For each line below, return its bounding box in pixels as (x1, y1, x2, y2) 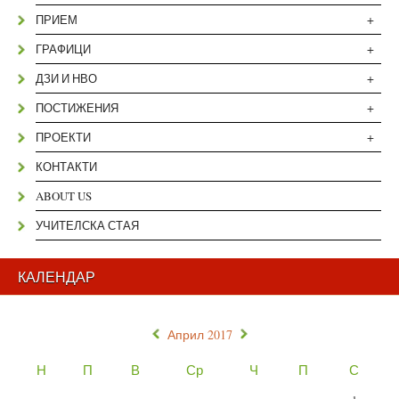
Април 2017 (167, 326, 232, 343)
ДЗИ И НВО (36, 70, 97, 86)
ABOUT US (36, 188, 92, 204)
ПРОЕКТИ (36, 129, 91, 145)
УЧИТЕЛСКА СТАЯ (36, 217, 139, 233)
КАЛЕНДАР (18, 267, 95, 286)
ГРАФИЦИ (36, 41, 91, 57)
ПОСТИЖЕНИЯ (36, 100, 118, 116)
